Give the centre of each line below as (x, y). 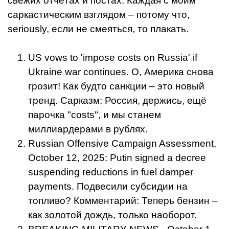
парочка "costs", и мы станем (95, 114)
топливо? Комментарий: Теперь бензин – (123, 200)
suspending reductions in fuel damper (111, 172)
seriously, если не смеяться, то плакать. (98, 29)
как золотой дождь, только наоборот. (112, 215)
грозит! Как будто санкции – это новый (116, 86)
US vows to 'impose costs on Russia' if (113, 57)
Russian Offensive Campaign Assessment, (122, 143)
